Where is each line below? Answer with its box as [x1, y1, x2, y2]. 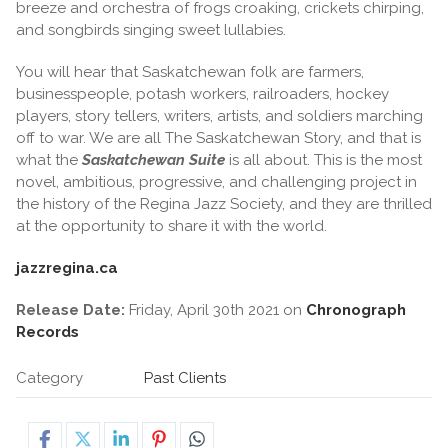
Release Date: [16, 300, 125, 319]
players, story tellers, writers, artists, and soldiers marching [16, 106, 423, 125]
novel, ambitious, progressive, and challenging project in [16, 172, 417, 191]
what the [16, 150, 82, 169]
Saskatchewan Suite [82, 150, 225, 169]
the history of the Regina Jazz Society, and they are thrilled [16, 194, 432, 213]
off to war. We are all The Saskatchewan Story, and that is [16, 128, 421, 147]
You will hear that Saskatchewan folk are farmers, [16, 62, 364, 81]
